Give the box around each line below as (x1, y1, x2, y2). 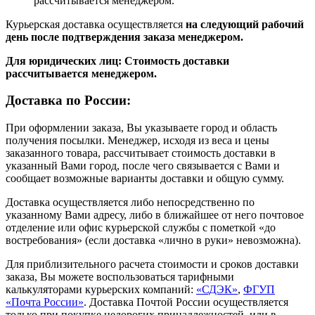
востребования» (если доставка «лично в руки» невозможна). (6, 234, 301, 247)
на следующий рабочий (186, 18, 304, 30)
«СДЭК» (196, 283, 238, 296)
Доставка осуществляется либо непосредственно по (6, 196, 255, 209)
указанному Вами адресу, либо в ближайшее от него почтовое (6, 209, 304, 221)
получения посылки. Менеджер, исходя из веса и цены (6, 134, 269, 147)
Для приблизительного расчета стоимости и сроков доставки (6, 258, 299, 271)
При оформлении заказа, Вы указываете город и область (6, 122, 277, 134)
